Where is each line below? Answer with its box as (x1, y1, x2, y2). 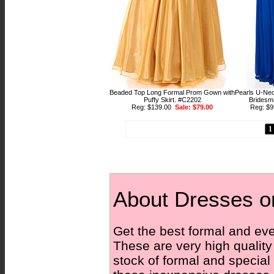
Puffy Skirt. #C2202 (143, 96, 201, 103)
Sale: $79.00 (175, 103, 213, 111)
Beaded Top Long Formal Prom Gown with (109, 89, 235, 96)
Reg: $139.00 (131, 103, 175, 111)
